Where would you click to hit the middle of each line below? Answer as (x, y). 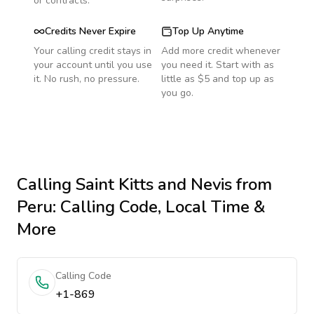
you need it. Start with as (218, 65)
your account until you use (93, 65)
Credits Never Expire (90, 31)
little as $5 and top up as (218, 79)
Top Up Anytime (208, 31)
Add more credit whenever (221, 51)
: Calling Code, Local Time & (159, 207)
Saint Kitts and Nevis (154, 184)
